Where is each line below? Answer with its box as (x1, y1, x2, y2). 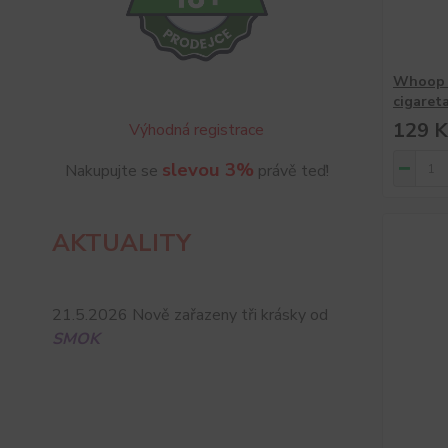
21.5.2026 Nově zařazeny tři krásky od (52, 304, 328, 327)
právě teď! (253, 160, 329, 183)
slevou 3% (161, 157, 254, 184)
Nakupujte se (64, 160, 162, 183)
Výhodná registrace (129, 119, 265, 142)
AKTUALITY (52, 227, 191, 260)
